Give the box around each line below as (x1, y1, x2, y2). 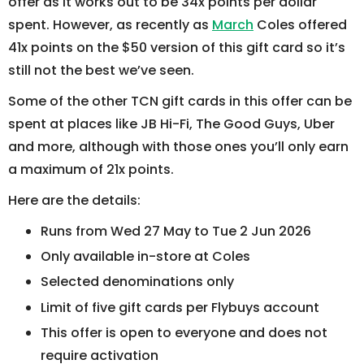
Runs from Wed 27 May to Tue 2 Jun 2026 (41, 222, 311, 240)
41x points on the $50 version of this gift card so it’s (8, 38, 345, 57)
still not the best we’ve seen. (8, 61, 194, 80)
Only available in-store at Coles (41, 247, 250, 266)
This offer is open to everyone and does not (41, 323, 327, 342)
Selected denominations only (41, 272, 234, 292)
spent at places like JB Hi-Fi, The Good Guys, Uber (8, 115, 335, 133)
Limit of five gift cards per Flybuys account (41, 297, 319, 317)
